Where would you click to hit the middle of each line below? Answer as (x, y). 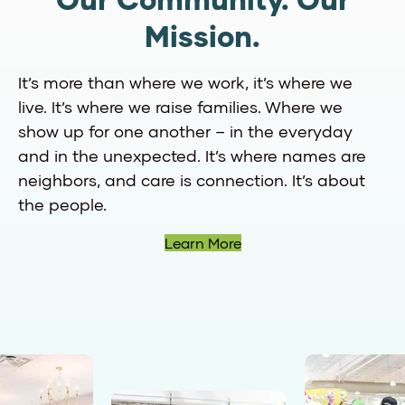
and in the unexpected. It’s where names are (192, 155)
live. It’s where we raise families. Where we (180, 106)
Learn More (202, 242)
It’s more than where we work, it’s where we (185, 82)
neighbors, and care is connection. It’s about (192, 179)
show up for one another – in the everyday (185, 131)
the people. (62, 204)
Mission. (202, 38)
